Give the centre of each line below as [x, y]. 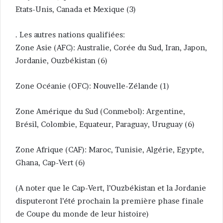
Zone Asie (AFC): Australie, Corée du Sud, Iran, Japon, [111, 48]
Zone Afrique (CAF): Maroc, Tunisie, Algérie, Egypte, [110, 150]
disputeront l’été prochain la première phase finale [110, 201]
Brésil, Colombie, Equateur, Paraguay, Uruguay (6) [105, 124]
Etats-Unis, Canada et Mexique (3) [76, 9]
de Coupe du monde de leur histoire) [82, 214]
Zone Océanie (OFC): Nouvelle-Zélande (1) [92, 86]
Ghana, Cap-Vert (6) [50, 163]
